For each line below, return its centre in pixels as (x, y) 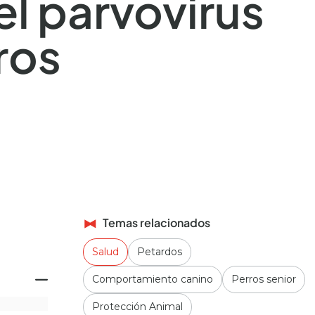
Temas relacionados (156, 223)
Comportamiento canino (153, 279)
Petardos (160, 252)
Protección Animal (137, 307)
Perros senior (264, 279)
